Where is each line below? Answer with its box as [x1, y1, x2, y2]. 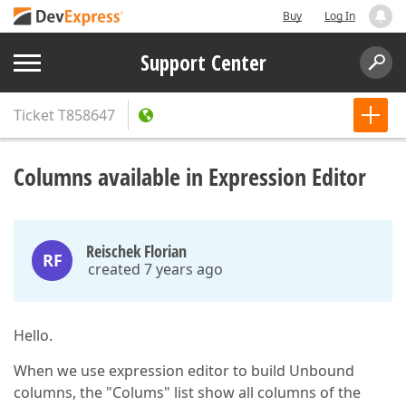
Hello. [14, 325, 53, 345]
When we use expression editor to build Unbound [14, 361, 354, 381]
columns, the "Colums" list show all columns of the [14, 382, 361, 402]
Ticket [14, 105, 54, 125]
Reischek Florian [86, 240, 187, 262]
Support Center [140, 48, 266, 77]
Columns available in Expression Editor [14, 160, 366, 193]
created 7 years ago [88, 259, 223, 279]
